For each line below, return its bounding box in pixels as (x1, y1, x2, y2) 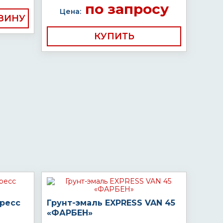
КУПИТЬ (94, 31, 134, 42)
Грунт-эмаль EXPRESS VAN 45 (47, 198, 175, 208)
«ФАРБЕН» (47, 208, 93, 218)
